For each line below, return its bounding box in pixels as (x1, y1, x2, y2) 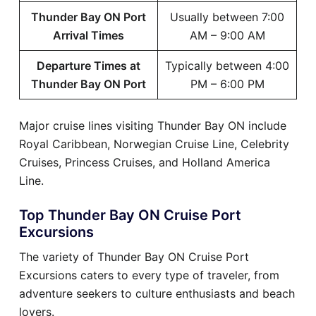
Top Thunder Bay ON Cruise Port (19, 206, 241, 224)
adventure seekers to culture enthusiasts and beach (19, 286, 295, 300)
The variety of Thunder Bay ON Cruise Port (19, 249, 249, 264)
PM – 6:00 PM (190, 76, 265, 91)
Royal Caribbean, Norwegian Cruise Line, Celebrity (19, 136, 289, 151)
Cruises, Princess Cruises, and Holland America (19, 154, 270, 169)
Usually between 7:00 (170, 9, 284, 24)
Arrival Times (53, 28, 124, 42)
